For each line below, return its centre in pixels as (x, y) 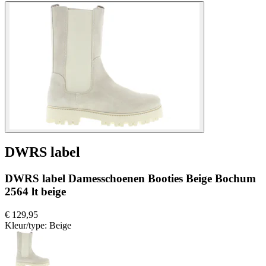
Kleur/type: (27, 226)
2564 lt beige (35, 192)
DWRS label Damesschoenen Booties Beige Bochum (130, 179)
